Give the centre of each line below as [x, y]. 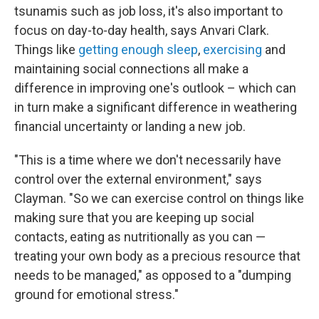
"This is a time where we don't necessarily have [148, 160]
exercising [232, 49]
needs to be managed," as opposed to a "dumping [153, 275]
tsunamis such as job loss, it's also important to [148, 11]
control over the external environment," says [138, 179]
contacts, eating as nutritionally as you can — [140, 237]
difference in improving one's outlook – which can [155, 88]
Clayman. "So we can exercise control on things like [159, 198]
